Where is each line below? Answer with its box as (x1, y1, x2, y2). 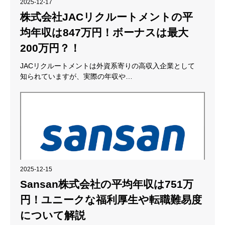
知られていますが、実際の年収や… (20, 72, 133, 80)
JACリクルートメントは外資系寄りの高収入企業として (20, 61, 195, 70)
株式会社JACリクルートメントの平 (20, 11, 193, 23)
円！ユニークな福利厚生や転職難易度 (20, 193, 202, 205)
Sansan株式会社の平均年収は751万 (20, 178, 193, 190)
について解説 (20, 209, 85, 221)
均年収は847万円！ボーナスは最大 (20, 26, 188, 38)
